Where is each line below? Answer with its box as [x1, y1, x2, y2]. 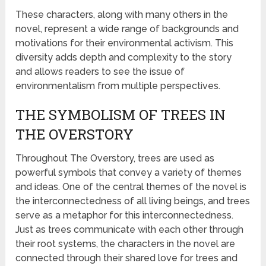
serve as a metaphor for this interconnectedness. [15, 209, 234, 221]
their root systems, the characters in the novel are [15, 237, 236, 249]
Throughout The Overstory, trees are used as [15, 152, 215, 164]
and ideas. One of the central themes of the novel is [15, 180, 247, 192]
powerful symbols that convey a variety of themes [15, 166, 242, 178]
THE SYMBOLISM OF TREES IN [15, 104, 226, 124]
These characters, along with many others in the [15, 8, 229, 20]
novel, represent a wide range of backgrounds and [15, 23, 239, 34]
